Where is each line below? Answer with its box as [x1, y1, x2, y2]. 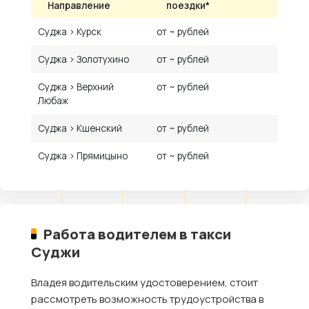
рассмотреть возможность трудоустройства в [31, 291, 263, 306]
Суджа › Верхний [38, 80, 114, 93]
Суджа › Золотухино [38, 52, 130, 66]
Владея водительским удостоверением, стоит [31, 275, 258, 290]
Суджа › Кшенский [38, 121, 123, 134]
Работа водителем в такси [43, 223, 232, 243]
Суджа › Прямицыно [38, 149, 128, 162]
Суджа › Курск [38, 25, 102, 38]
